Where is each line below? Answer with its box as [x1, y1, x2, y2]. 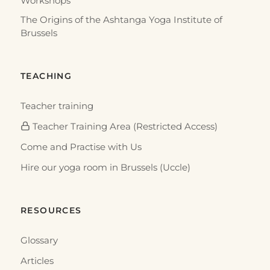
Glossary [20, 234, 58, 246]
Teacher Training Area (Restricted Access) [30, 121, 218, 132]
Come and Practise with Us [20, 141, 142, 152]
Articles [20, 255, 54, 266]
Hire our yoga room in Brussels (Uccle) [20, 162, 190, 173]
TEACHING [20, 70, 72, 81]
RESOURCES [20, 204, 82, 216]
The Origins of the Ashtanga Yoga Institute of [20, 14, 222, 25]
